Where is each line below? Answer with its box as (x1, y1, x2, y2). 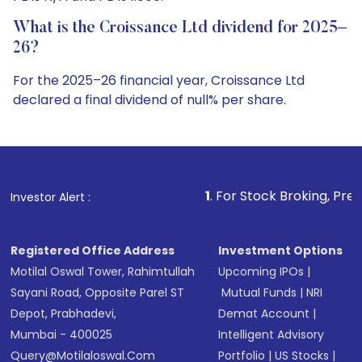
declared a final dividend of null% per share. (13, 90, 286, 109)
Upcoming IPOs (218, 263, 305, 280)
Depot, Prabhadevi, (11, 305, 117, 322)
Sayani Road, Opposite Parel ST (11, 284, 185, 301)
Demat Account (218, 305, 310, 322)
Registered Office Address (11, 242, 175, 259)
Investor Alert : (11, 189, 91, 205)
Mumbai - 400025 (11, 326, 113, 343)
